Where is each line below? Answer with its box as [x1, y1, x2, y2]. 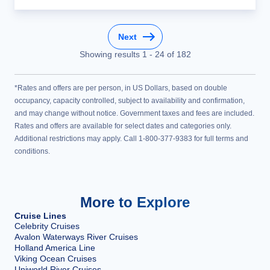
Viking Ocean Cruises [14, 254, 96, 263]
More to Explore [80, 194, 190, 210]
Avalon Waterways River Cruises [14, 232, 138, 242]
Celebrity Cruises [14, 221, 80, 231]
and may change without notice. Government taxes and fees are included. [14, 109, 254, 118]
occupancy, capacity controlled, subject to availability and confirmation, [14, 96, 245, 105]
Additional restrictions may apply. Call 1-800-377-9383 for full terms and [14, 134, 248, 143]
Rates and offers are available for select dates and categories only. [14, 122, 231, 130]
